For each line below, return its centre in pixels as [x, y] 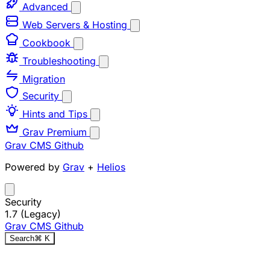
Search [22, 238]
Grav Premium [55, 132]
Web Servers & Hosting [75, 24]
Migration [42, 79]
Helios [111, 167]
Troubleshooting [59, 61]
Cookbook [46, 42]
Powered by [34, 167]
